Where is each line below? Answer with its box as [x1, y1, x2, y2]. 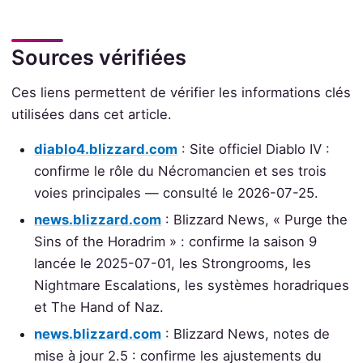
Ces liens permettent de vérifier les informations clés [11, 83, 351, 100]
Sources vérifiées [11, 44, 186, 70]
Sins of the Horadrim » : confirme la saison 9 [34, 233, 318, 250]
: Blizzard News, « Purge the [161, 211, 348, 228]
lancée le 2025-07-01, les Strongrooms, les [34, 255, 312, 272]
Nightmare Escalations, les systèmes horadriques [34, 277, 350, 294]
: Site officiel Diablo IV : [177, 141, 331, 158]
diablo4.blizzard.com [34, 141, 178, 158]
